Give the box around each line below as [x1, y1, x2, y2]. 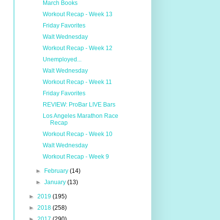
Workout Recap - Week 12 [43, 45, 113, 52]
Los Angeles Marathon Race [43, 112, 119, 119]
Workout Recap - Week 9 [43, 153, 110, 160]
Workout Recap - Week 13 [43, 11, 113, 18]
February [44, 167, 70, 174]
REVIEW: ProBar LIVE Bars [43, 101, 116, 108]
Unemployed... [43, 56, 82, 63]
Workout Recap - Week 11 [43, 79, 112, 85]
